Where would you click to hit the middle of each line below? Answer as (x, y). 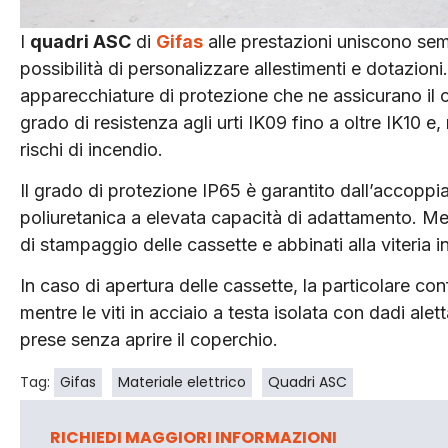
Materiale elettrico (182, 381)
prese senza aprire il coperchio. (149, 340)
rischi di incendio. (91, 149)
